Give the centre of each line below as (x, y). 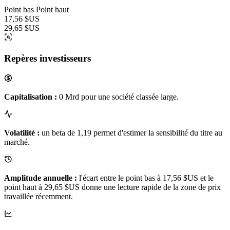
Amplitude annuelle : (41, 178)
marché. (17, 142)
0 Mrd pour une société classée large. (118, 97)
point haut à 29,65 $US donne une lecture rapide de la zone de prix (112, 187)
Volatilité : (22, 132)
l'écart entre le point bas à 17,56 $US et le (145, 178)
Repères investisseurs (47, 58)
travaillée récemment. (39, 196)
